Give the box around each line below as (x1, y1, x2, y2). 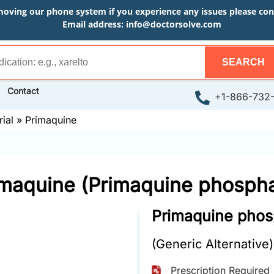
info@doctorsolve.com (125, 18, 221, 30)
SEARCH (221, 57, 265, 67)
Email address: (62, 18, 126, 30)
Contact (7, 86, 39, 96)
